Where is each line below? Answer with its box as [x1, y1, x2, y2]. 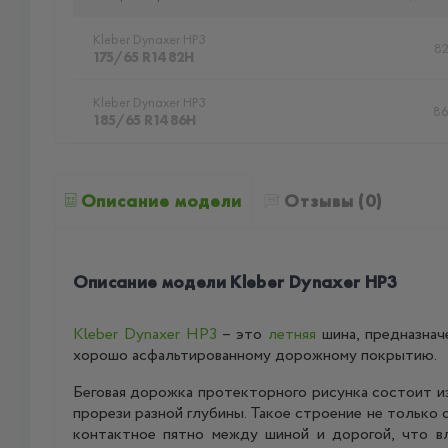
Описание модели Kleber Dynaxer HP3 [72, 270, 398, 293]
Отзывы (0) [284, 189, 383, 212]
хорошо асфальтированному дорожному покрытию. [72, 344, 437, 367]
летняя [268, 323, 317, 346]
